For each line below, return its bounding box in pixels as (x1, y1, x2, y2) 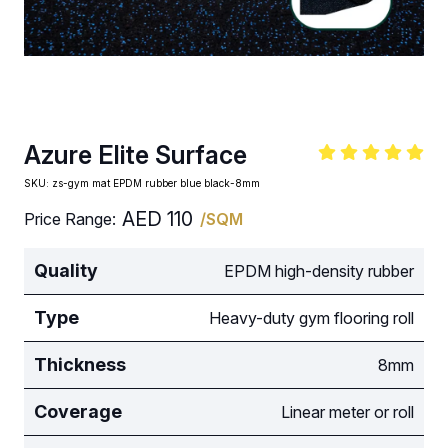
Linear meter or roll (281, 402, 414, 422)
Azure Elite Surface (24, 140, 247, 170)
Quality (34, 260, 98, 281)
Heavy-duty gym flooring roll (209, 308, 414, 328)
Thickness (34, 354, 126, 375)
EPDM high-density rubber (224, 261, 414, 281)
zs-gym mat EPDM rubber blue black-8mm (52, 177, 260, 189)
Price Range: (24, 209, 116, 229)
